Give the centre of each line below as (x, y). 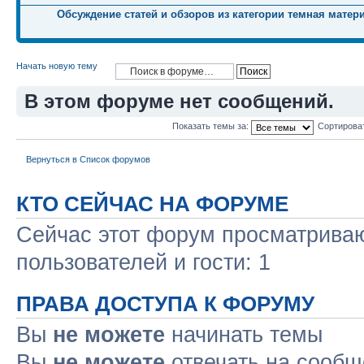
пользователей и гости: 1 (143, 262)
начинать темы (244, 334)
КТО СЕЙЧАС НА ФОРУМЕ (152, 204)
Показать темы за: (212, 126)
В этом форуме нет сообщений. (179, 101)
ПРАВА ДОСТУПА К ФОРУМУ (165, 303)
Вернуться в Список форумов (88, 159)
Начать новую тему (57, 65)
